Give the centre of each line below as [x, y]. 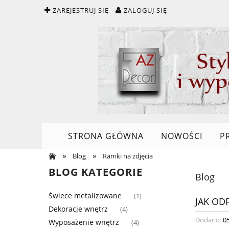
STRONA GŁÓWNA [106, 136]
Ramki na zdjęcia [128, 156]
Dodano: [209, 220]
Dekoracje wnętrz [78, 209]
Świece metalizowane [85, 195]
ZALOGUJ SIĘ [145, 10]
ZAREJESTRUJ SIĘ [81, 10]
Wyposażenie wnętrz [84, 222]
